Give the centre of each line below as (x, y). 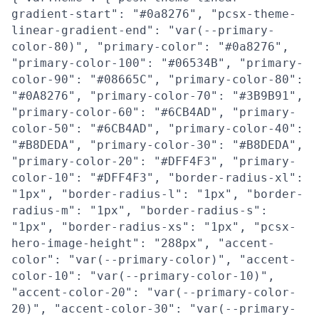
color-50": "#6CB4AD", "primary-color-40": (157, 129)
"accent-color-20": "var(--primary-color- (154, 292)
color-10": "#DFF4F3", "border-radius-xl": (157, 178)
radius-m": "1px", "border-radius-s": (140, 210)
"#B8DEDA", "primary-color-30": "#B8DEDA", (157, 145)
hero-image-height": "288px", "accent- (143, 243)
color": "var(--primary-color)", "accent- (154, 260)
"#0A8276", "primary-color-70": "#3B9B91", (157, 96)
